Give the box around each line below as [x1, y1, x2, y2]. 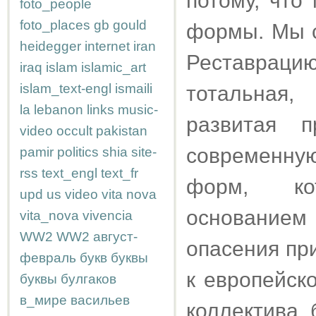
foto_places [20, 18, 90, 32]
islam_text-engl [20, 81, 111, 96]
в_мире [20, 293, 67, 308]
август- [93, 229, 138, 244]
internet [85, 39, 130, 54]
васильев [71, 293, 130, 308]
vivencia [83, 208, 133, 223]
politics [57, 145, 99, 159]
